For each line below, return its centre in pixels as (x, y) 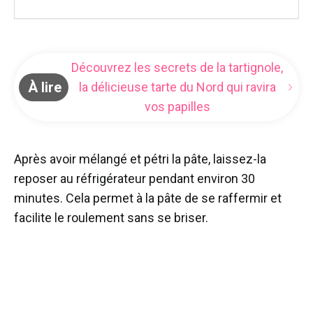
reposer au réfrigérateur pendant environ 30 (134, 179)
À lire (44, 88)
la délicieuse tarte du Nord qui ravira (177, 87)
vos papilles (177, 107)
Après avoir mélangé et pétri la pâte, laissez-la (140, 159)
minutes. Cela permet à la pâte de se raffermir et (148, 198)
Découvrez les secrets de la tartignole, (177, 68)
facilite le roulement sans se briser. (111, 218)
